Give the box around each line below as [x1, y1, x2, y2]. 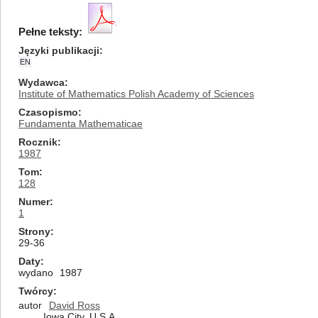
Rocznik [18, 136, 57, 148]
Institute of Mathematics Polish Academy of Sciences [18, 88, 254, 99]
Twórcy [18, 285, 53, 297]
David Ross [49, 300, 100, 311]
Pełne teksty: [18, 26, 82, 38]
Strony [18, 226, 50, 237]
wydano [18, 267, 53, 278]
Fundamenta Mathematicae [18, 118, 143, 129]
